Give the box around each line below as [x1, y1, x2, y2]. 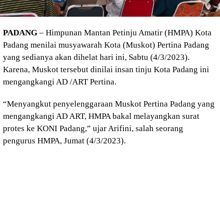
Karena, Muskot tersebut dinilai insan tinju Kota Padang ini [3, 64, 209, 74]
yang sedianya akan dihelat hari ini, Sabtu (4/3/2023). [3, 52, 190, 62]
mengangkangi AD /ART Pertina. [3, 77, 116, 86]
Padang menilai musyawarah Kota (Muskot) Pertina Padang [3, 40, 209, 50]
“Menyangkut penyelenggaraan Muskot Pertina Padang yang [3, 99, 215, 109]
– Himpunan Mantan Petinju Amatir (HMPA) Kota [37, 27, 212, 37]
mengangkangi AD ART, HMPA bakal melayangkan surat [3, 111, 199, 121]
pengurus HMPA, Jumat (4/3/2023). [3, 136, 126, 145]
